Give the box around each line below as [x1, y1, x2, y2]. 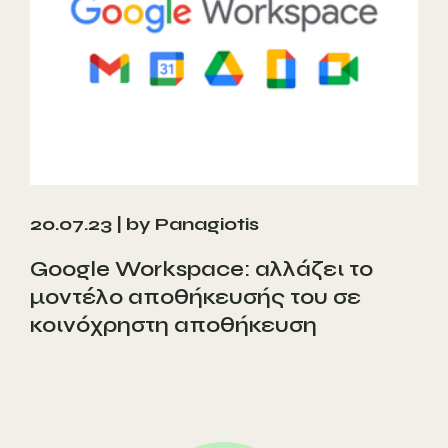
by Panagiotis [126, 213, 259, 236]
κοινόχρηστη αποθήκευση [30, 312, 317, 339]
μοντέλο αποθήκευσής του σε [30, 284, 361, 311]
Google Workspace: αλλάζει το [30, 256, 373, 283]
